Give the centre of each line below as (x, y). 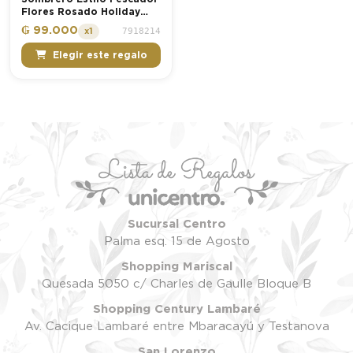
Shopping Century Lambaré (176, 309)
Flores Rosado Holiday (81, 12)
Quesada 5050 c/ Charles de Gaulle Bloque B (176, 284)
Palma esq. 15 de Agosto (176, 241)
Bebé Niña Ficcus (65, 25)
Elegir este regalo (100, 55)
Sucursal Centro (176, 224)
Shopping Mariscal (176, 266)
